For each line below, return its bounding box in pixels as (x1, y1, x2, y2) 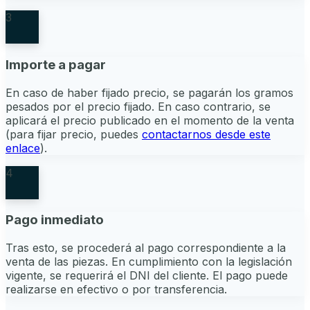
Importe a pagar (6, 56, 106, 73)
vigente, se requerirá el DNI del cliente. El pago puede (6, 268, 288, 282)
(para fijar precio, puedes (6, 127, 138, 141)
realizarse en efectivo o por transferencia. (6, 282, 227, 296)
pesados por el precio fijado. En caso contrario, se (6, 99, 271, 113)
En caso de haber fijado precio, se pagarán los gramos (6, 85, 293, 100)
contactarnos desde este (142, 127, 271, 141)
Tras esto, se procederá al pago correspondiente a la (6, 240, 286, 255)
